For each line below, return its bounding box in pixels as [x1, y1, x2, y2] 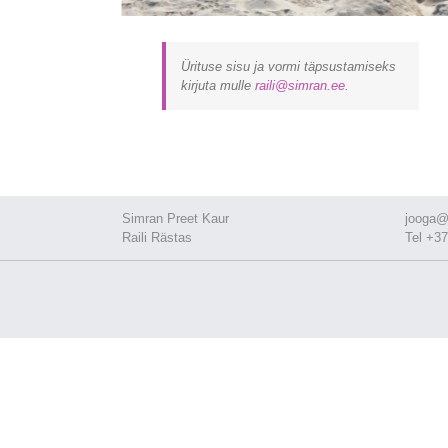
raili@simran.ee [254, 77, 345, 93]
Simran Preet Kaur [122, 210, 229, 226]
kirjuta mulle [180, 77, 255, 93]
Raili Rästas [122, 229, 192, 245]
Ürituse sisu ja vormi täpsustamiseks [180, 58, 396, 74]
